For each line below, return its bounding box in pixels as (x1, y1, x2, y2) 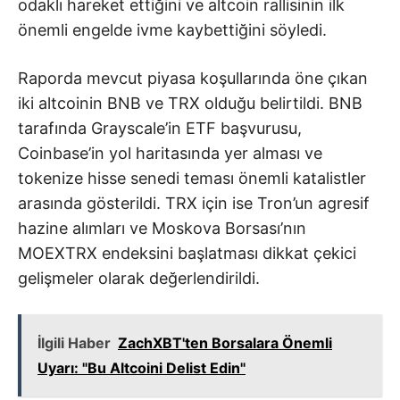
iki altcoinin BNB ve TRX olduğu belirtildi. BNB (18, 93, 362, 112)
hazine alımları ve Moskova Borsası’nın (18, 218, 306, 237)
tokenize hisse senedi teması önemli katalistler (18, 168, 366, 187)
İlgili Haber (37, 333, 111, 352)
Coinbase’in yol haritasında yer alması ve (18, 143, 322, 162)
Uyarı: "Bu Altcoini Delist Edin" (37, 358, 246, 377)
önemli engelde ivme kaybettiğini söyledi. (18, 20, 327, 39)
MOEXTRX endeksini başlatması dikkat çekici (18, 243, 356, 262)
